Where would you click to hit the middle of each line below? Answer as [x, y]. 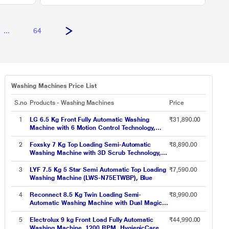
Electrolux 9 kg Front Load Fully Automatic [91, 220]
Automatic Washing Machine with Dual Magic [96, 203]
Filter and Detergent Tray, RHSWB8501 [86, 211]
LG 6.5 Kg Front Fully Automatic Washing [90, 120]
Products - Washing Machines [72, 103]
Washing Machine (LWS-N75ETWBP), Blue [91, 178]
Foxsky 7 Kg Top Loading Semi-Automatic [90, 145]
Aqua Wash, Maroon [60, 161]
